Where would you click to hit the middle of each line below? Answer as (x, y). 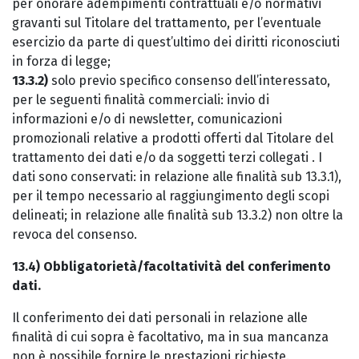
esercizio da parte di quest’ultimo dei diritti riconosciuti (176, 42)
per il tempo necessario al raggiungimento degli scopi (171, 196)
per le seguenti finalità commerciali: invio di (141, 100)
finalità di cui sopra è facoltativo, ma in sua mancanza (170, 337)
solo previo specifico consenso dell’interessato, (189, 81)
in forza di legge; (61, 61)
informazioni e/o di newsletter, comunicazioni (147, 119)
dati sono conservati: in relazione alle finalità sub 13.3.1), (177, 177)
